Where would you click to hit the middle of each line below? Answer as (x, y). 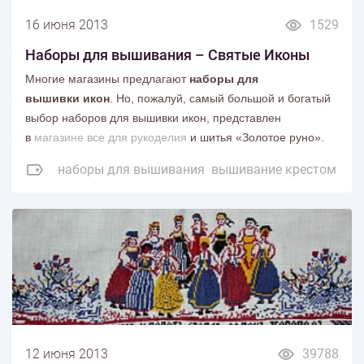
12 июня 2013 (67, 354)
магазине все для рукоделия (110, 138)
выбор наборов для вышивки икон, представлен (153, 118)
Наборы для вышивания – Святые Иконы (167, 55)
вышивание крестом (274, 170)
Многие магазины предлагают (106, 79)
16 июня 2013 (67, 25)
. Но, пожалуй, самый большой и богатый (220, 99)
